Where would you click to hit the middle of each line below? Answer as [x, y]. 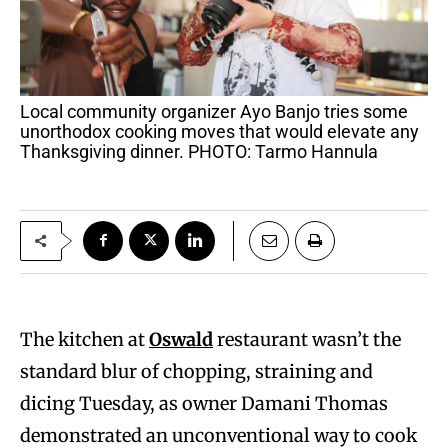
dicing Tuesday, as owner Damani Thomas [204, 403]
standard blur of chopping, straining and [196, 371]
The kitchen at [84, 339]
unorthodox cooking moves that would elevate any [219, 131]
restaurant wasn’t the [307, 339]
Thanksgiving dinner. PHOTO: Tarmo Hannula [199, 151]
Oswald [181, 339]
